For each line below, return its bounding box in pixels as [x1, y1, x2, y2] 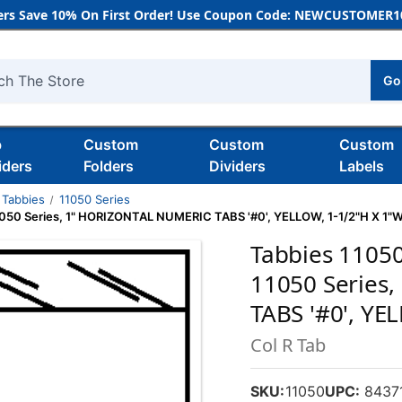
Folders [83, 157, 134, 175]
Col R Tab [250, 333, 326, 357]
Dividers [208, 157, 266, 175]
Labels [339, 157, 385, 175]
